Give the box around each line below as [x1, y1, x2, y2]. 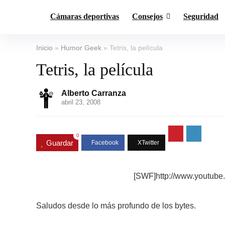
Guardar [46, 138, 73, 147]
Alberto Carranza [61, 89, 126, 97]
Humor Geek [61, 44, 101, 52]
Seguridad [183, 12, 218, 21]
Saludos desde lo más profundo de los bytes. [36, 201, 196, 210]
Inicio [36, 44, 53, 52]
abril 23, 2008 [61, 98, 100, 106]
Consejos [132, 12, 163, 21]
